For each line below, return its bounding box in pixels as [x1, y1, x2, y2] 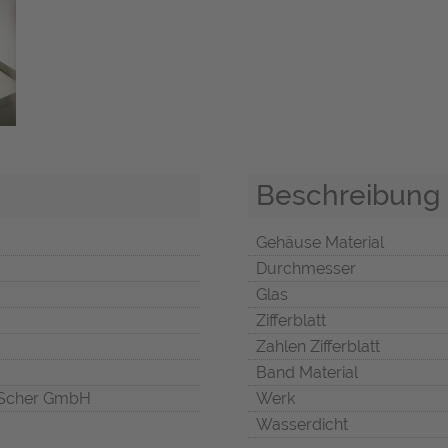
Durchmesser [256, 259, 356, 279]
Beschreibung [256, 178, 440, 213]
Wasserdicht [256, 415, 348, 435]
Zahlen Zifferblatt [256, 337, 380, 357]
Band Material [256, 363, 358, 383]
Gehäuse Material [256, 233, 384, 253]
